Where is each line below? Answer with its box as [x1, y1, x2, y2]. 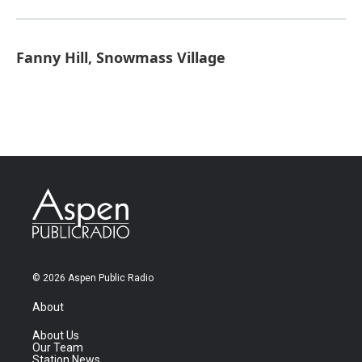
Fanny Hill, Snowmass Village [16, 47, 225, 67]
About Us [32, 329, 79, 343]
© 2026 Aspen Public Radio [32, 272, 154, 284]
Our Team [32, 341, 83, 355]
